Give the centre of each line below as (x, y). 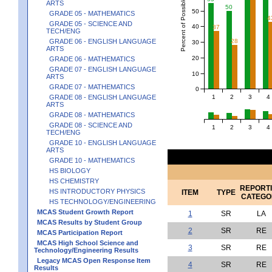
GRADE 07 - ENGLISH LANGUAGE (103, 69)
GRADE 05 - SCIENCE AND (91, 23)
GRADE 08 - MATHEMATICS (92, 114)
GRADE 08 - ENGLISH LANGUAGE (103, 97)
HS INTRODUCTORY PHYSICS (97, 191)
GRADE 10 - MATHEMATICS (92, 160)
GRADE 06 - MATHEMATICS (92, 59)
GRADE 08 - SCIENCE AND (91, 125)
